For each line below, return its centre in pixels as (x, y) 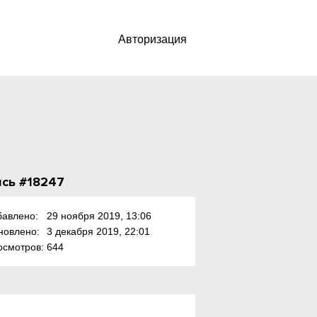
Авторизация (152, 39)
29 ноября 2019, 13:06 (99, 216)
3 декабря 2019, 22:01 (98, 231)
